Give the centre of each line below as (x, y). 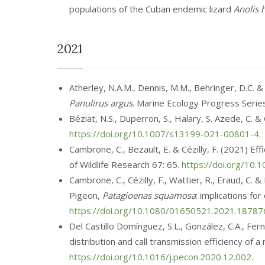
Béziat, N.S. (92, 118)
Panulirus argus (101, 103)
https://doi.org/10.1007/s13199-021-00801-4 (164, 134)
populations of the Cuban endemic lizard (151, 9)
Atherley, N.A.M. (101, 88)
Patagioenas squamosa (149, 195)
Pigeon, (86, 195)
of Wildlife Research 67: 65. (125, 164)
